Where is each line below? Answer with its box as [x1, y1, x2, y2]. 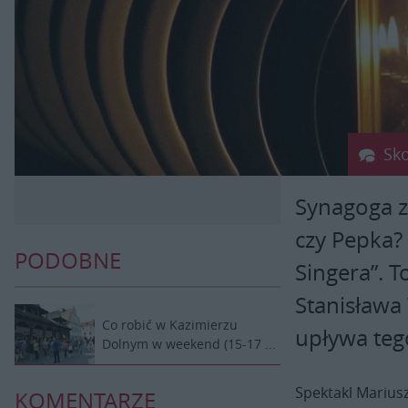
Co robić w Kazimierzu [102, 316, 238, 334]
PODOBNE [15, 246, 121, 276]
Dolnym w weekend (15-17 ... [102, 335, 276, 353]
